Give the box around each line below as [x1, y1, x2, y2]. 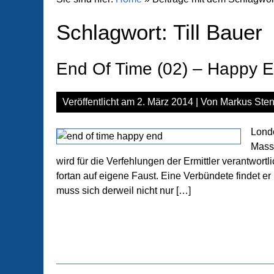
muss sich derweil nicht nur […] [56, 185, 191, 196]
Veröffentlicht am [62, 97, 137, 107]
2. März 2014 [137, 97, 193, 107]
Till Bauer [173, 20, 262, 44]
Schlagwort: [56, 20, 173, 44]
